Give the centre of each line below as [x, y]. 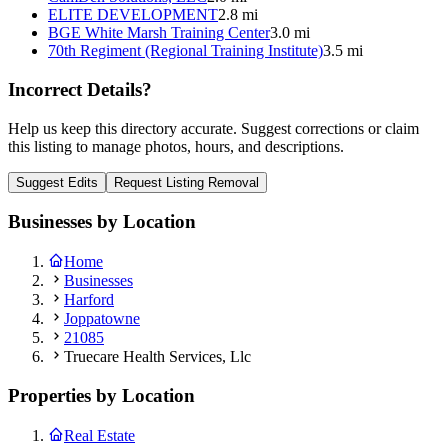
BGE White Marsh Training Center [159, 33]
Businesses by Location [102, 222]
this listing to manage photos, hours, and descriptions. [176, 146]
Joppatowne [102, 319]
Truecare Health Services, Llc [157, 357]
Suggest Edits [57, 182]
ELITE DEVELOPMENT [133, 15]
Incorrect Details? [80, 89]
